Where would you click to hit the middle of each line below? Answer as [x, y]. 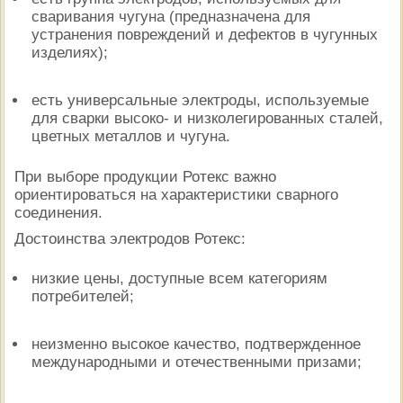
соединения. [58, 212]
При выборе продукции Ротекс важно [145, 176]
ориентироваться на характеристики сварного [176, 194]
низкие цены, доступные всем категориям [180, 279]
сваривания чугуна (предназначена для [171, 17]
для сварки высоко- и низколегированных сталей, [208, 118]
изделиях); [70, 53]
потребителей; [83, 297]
